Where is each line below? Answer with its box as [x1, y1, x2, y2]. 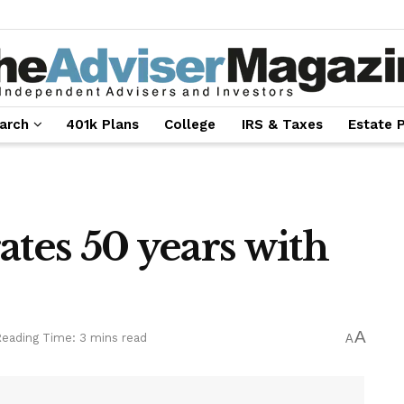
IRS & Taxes [241, 116, 323, 133]
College [164, 116, 216, 133]
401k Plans [65, 116, 139, 133]
